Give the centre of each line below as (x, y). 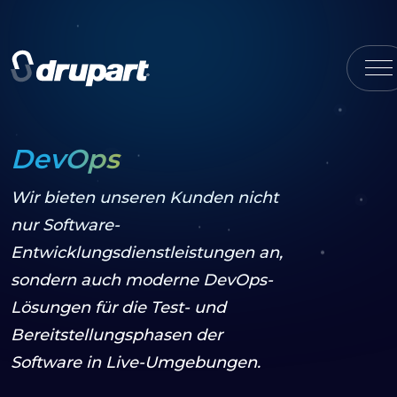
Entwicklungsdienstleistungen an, (147, 253)
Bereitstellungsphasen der (117, 335)
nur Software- (65, 225)
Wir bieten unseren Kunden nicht (144, 198)
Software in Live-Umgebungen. (136, 362)
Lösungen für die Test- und (118, 307)
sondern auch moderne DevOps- (142, 280)
